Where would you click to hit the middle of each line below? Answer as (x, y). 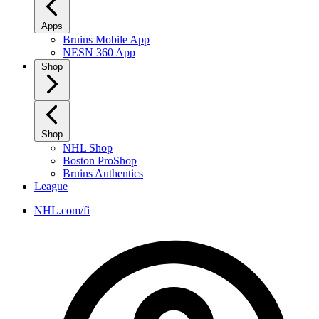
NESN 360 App (99, 52)
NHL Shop (88, 148)
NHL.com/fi (62, 210)
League (51, 186)
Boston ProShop (100, 161)
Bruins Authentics (103, 173)
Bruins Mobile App (106, 40)
